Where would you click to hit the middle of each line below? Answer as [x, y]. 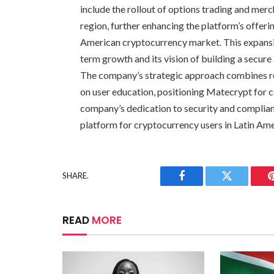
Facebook [202, 185]
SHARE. [76, 176]
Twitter [242, 185]
